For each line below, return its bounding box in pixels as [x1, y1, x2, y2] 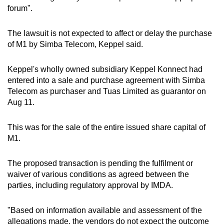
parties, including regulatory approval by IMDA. [7, 180, 173, 189]
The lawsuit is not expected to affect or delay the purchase [7, 28, 212, 37]
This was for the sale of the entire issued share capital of [7, 122, 205, 131]
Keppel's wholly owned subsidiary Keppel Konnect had [7, 64, 202, 73]
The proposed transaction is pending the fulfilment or [7, 158, 193, 167]
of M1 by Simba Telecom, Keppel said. [7, 39, 143, 48]
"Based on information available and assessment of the [7, 205, 202, 214]
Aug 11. [7, 97, 34, 106]
